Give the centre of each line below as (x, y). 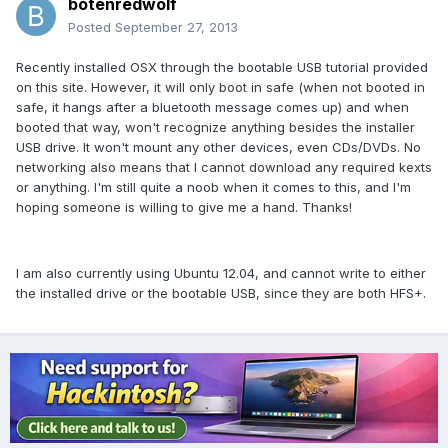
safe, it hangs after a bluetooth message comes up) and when (212, 107)
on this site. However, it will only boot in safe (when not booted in (220, 87)
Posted (91, 27)
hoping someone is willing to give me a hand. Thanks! (184, 207)
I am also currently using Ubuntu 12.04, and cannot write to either (221, 273)
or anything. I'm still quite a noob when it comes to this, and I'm (213, 187)
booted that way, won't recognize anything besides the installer (215, 127)
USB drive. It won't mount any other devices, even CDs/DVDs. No (218, 147)
